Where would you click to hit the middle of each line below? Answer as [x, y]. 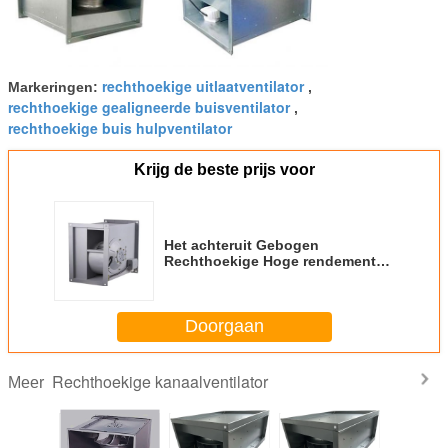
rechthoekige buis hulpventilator [120, 127]
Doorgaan [224, 326]
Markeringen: [55, 86]
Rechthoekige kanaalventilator [160, 381]
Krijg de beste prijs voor [224, 169]
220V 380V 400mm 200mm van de [276, 276]
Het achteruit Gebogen [241, 244]
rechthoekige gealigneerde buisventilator [149, 106]
